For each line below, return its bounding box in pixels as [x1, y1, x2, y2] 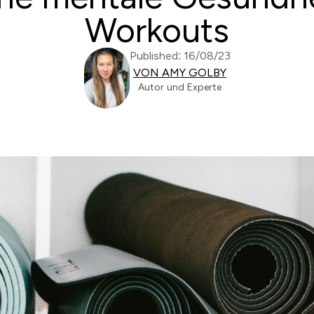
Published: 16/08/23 [129, 50, 231, 62]
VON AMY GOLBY [133, 67, 226, 78]
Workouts [85, 12, 229, 49]
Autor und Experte [138, 81, 221, 93]
